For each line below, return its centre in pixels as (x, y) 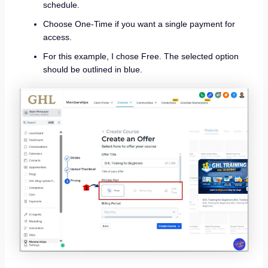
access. (57, 37)
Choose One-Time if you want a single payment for (139, 24)
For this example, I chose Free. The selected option (141, 57)
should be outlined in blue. (92, 70)
